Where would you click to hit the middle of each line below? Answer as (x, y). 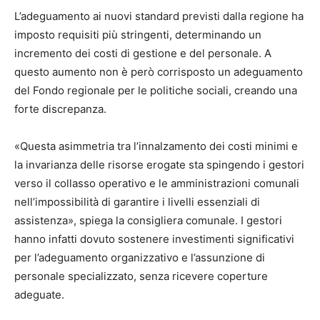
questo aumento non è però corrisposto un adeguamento (159, 72)
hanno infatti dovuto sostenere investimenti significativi (154, 239)
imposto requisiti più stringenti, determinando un (138, 35)
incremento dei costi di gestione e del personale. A (143, 54)
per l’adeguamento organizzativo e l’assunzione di (140, 258)
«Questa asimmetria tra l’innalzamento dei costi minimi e (156, 146)
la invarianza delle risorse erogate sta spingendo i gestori (159, 165)
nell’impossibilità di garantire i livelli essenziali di (137, 202)
